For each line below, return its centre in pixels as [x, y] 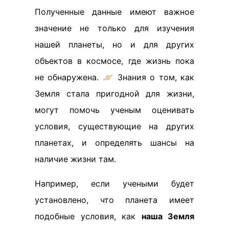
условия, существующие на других [114, 126]
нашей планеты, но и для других [114, 44]
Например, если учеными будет [114, 183]
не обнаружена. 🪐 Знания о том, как [114, 77]
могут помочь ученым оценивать [114, 110]
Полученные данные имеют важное [114, 12]
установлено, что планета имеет [114, 200]
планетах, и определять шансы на [114, 142]
